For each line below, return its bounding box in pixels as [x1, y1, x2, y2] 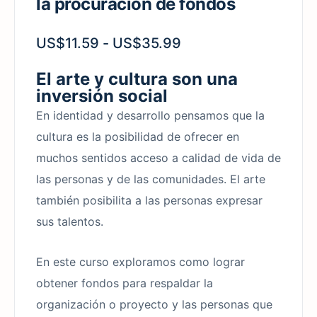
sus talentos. [36, 214, 103, 229]
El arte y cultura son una [36, 68, 238, 89]
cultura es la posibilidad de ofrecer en [36, 129, 239, 144]
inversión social [36, 85, 168, 106]
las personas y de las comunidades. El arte [36, 171, 265, 186]
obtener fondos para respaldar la [36, 275, 213, 290]
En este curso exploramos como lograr [36, 254, 245, 269]
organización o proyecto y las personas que [36, 296, 272, 311]
